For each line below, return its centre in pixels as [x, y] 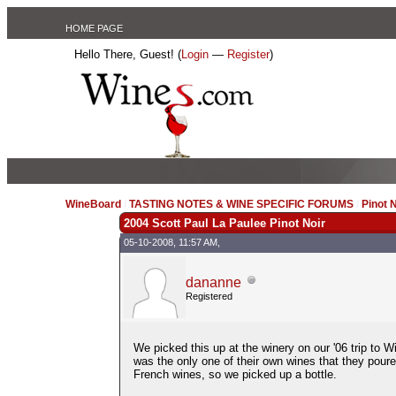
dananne [213, 282]
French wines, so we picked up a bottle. [235, 374]
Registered [209, 296]
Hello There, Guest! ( [128, 54]
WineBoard [94, 204]
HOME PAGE [95, 28]
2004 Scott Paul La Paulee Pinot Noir [224, 223]
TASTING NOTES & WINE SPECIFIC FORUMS [242, 204]
